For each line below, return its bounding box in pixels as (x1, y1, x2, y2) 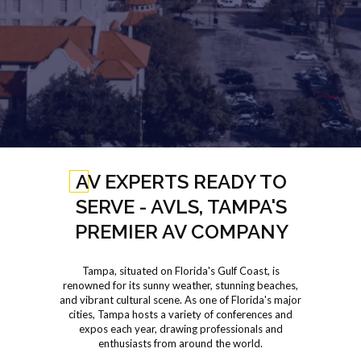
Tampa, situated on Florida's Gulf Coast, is (81, 264, 280, 277)
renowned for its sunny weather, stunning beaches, (63, 279, 298, 292)
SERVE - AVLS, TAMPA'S (76, 195, 287, 218)
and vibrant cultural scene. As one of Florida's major (60, 293, 301, 306)
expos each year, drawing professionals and (78, 322, 283, 335)
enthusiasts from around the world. (98, 337, 263, 350)
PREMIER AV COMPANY (74, 220, 288, 243)
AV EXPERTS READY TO (76, 170, 287, 193)
